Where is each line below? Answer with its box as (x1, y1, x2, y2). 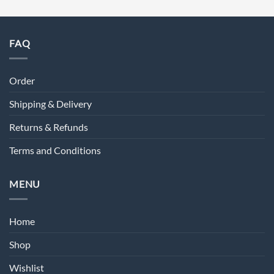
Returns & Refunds (9, 121, 88, 133)
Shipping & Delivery (9, 98, 92, 110)
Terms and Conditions (9, 144, 101, 157)
